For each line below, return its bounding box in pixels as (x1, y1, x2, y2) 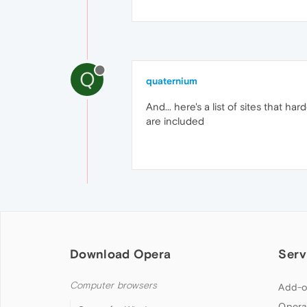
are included (146, 115, 204, 127)
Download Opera (70, 247, 171, 261)
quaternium (146, 75, 197, 86)
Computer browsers (70, 280, 158, 291)
